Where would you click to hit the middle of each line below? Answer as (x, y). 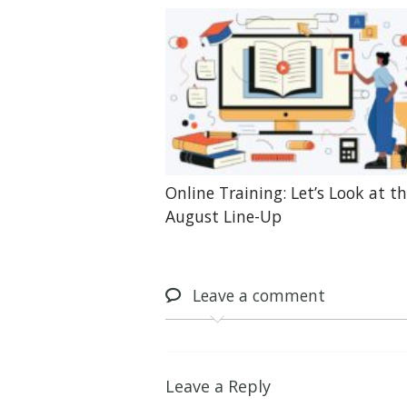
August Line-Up (224, 216)
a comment (280, 295)
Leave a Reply (218, 387)
